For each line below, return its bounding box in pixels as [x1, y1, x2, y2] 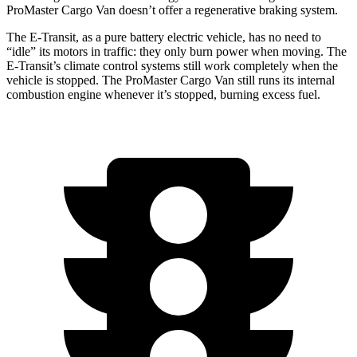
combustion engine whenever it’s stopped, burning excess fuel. [6, 87, 320, 101]
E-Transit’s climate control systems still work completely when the [6, 58, 338, 73]
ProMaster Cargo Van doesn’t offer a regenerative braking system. [6, 2, 338, 17]
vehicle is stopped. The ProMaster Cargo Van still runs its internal [6, 73, 335, 87]
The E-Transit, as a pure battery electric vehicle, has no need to [6, 29, 321, 44]
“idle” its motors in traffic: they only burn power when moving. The [6, 44, 347, 58]
